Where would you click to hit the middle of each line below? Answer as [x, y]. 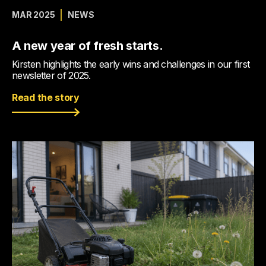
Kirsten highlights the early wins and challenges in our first [131, 64]
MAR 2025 [34, 15]
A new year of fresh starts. [88, 46]
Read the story [46, 97]
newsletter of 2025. [51, 75]
